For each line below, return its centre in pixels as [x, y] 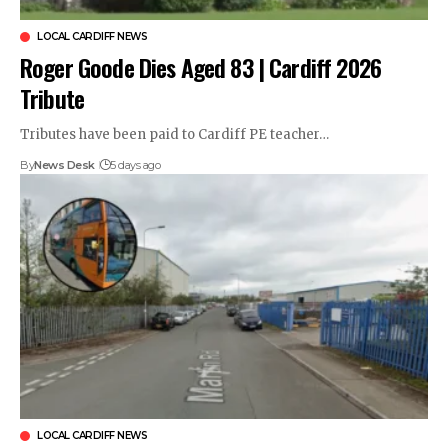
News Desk [64, 165]
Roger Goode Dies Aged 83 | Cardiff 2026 [200, 67]
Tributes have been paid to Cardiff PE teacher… [174, 135]
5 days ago [135, 165]
